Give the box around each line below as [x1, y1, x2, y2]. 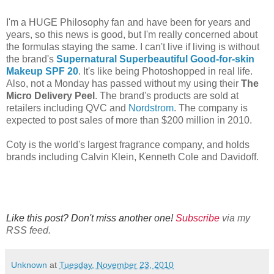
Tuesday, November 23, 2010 [59, 259, 174, 270]
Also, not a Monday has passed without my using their [6, 78, 241, 89]
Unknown [11, 259, 47, 270]
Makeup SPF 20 [6, 65, 78, 76]
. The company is [174, 102, 248, 113]
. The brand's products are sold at [95, 90, 239, 101]
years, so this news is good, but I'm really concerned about [6, 29, 257, 40]
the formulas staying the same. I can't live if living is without [6, 41, 259, 52]
